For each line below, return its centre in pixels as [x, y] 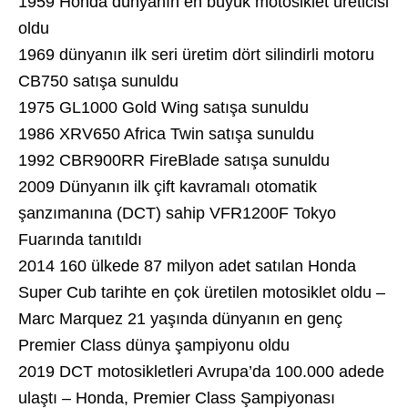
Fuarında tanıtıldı [80, 240]
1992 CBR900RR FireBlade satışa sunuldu [174, 160]
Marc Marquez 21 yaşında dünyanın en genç [180, 319]
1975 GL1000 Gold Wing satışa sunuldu [163, 107]
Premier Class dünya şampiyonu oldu [154, 345]
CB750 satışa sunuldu [98, 81]
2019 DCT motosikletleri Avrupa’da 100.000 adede [201, 372]
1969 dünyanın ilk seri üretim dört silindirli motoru [196, 55]
